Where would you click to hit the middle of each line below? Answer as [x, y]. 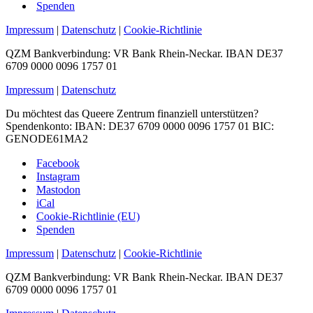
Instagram [58, 176]
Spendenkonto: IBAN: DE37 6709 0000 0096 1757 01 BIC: [140, 126]
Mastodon [58, 189]
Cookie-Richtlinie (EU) [88, 216]
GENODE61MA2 [47, 138]
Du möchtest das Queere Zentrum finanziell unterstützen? [132, 113]
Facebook [58, 163]
